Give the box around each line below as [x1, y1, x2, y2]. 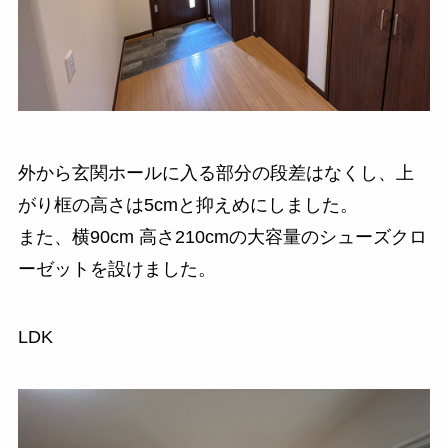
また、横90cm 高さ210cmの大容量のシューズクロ [17, 227, 427, 247]
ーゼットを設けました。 [17, 259, 216, 279]
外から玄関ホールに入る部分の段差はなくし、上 [17, 163, 414, 183]
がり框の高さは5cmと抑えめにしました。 [17, 195, 358, 215]
